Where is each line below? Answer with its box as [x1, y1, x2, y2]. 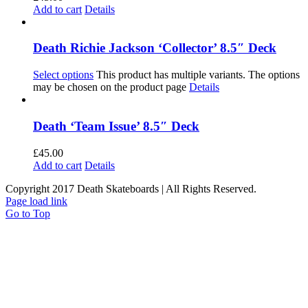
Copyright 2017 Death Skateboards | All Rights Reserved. [5, 182, 256, 195]
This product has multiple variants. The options [96, 69, 300, 81]
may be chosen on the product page [33, 81, 189, 93]
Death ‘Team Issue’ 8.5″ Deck [33, 118, 199, 133]
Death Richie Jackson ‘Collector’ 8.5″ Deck [33, 41, 276, 56]
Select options [33, 69, 93, 81]
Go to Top [5, 207, 50, 219]
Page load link [5, 195, 67, 207]
